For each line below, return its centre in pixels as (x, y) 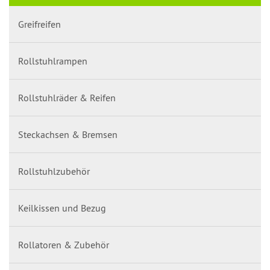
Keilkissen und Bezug (62, 208)
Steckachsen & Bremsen (68, 134)
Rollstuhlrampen (53, 61)
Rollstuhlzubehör (54, 171)
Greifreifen (39, 24)
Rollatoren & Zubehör (64, 245)
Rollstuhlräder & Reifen (67, 98)
